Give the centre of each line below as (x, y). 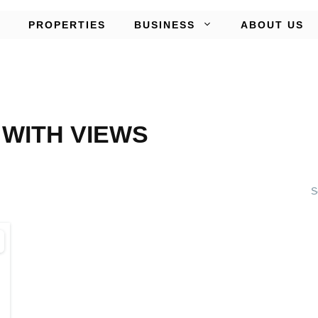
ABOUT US (272, 24)
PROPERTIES (67, 24)
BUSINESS (165, 24)
